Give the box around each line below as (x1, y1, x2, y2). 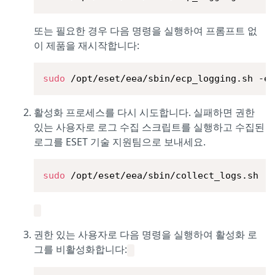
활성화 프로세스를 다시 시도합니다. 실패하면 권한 (34, 106, 255, 120)
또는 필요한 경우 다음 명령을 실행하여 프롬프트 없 (34, 23, 257, 37)
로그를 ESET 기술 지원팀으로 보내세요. (34, 135, 206, 149)
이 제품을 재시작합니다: (34, 38, 139, 52)
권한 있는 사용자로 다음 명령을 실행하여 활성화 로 (34, 228, 257, 242)
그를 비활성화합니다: (34, 242, 127, 257)
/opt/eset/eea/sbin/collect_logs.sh (65, 169, 259, 180)
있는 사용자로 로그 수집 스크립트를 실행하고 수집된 (34, 120, 265, 134)
